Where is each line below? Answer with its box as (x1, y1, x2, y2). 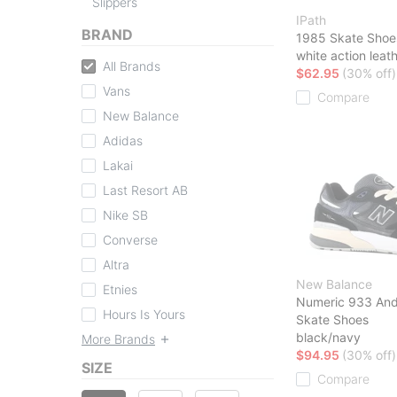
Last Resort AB (103, 182, 188, 198)
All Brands (103, 58, 160, 74)
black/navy (296, 329, 361, 345)
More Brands (82, 331, 155, 346)
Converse (103, 231, 158, 247)
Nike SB (103, 206, 148, 222)
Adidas (103, 132, 143, 148)
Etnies (103, 281, 137, 297)
